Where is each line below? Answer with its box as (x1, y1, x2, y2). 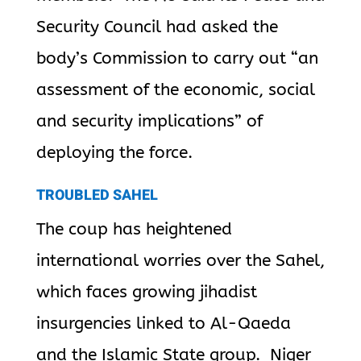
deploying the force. (35, 143, 193, 163)
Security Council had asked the (35, 17, 278, 37)
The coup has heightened (35, 219, 232, 239)
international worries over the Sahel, (35, 251, 325, 271)
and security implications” (35, 111, 247, 131)
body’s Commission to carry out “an (35, 48, 318, 68)
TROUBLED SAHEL (35, 185, 158, 206)
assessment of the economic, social (35, 80, 315, 100)
